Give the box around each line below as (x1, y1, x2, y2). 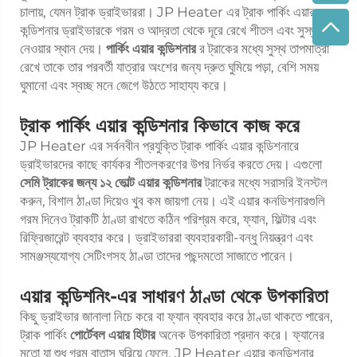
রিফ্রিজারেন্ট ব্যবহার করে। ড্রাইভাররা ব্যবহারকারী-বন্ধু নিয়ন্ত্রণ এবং (20, 229, 313, 245)
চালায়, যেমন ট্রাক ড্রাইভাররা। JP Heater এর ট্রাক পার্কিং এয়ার (20, 3, 315, 20)
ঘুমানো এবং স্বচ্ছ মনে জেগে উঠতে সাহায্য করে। (20, 76, 228, 93)
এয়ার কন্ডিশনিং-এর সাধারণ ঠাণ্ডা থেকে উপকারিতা (20, 284, 328, 308)
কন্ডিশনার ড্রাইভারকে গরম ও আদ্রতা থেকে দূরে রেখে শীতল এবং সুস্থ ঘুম (20, 22, 332, 38)
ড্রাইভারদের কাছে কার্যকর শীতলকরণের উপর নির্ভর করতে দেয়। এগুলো (20, 155, 322, 172)
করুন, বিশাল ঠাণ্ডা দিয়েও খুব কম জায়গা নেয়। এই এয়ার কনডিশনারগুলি (20, 192, 325, 209)
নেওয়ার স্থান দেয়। (20, 40, 106, 57)
